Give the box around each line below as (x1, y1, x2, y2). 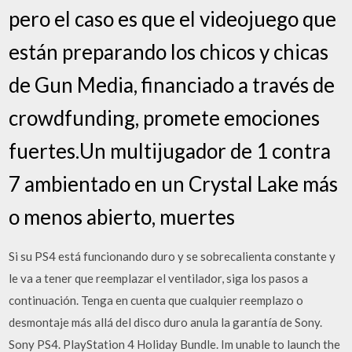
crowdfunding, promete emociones (9, 105, 321, 130)
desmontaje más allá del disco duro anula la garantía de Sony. (9, 315, 323, 329)
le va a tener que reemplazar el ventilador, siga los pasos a (9, 271, 309, 285)
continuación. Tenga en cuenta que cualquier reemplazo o (9, 293, 304, 307)
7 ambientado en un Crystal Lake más (9, 171, 339, 196)
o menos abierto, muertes (9, 204, 236, 229)
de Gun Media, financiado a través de (9, 72, 335, 97)
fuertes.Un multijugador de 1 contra (9, 138, 332, 163)
